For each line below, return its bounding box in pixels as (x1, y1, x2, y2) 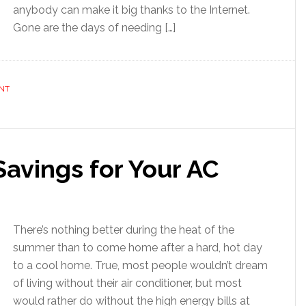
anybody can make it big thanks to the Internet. (13, 3, 250, 16)
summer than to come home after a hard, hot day (13, 241, 262, 254)
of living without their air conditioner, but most (13, 277, 242, 290)
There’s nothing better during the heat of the (13, 223, 234, 236)
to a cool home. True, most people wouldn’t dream (13, 259, 268, 272)
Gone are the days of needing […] (13, 21, 176, 34)
